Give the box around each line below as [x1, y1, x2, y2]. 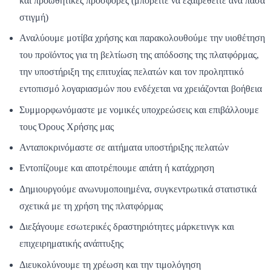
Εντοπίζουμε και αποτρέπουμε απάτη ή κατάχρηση [19, 163, 214, 174]
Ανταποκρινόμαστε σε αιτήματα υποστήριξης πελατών [19, 142, 229, 152]
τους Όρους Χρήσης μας [19, 121, 114, 132]
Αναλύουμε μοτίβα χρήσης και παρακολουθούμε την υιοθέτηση [19, 33, 265, 44]
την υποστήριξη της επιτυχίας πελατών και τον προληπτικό [19, 67, 244, 77]
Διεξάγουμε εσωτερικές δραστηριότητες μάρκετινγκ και [19, 221, 234, 232]
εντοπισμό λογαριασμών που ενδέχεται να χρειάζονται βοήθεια [19, 83, 262, 94]
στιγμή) [19, 11, 48, 22]
